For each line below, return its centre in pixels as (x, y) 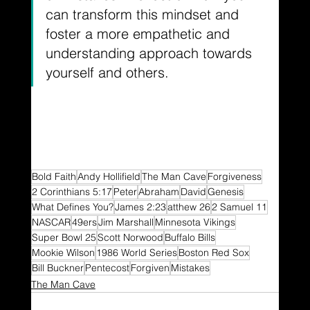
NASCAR (51, 222)
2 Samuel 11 (239, 207)
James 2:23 (140, 207)
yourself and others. (107, 72)
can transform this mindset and (144, 14)
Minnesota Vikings (195, 222)
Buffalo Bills (190, 237)
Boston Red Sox (213, 252)
